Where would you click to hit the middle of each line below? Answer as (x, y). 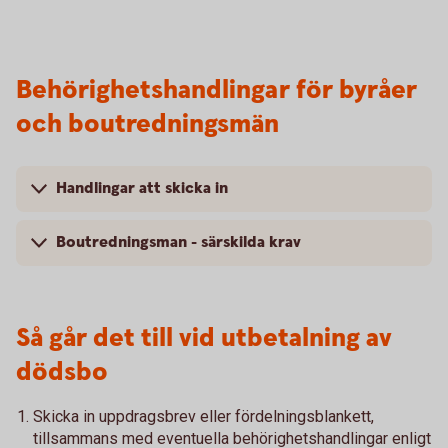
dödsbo (62, 372)
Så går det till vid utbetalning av (204, 338)
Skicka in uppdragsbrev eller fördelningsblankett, (203, 416)
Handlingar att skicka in (142, 188)
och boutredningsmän (147, 124)
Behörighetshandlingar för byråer (216, 90)
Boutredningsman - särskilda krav (178, 242)
